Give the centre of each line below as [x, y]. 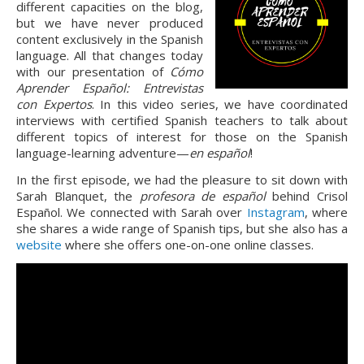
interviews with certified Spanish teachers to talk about [182, 120]
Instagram [275, 212]
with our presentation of [93, 71]
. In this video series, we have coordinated [219, 104]
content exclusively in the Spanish [110, 39]
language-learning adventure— [103, 153]
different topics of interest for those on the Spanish [182, 136]
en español [220, 153]
